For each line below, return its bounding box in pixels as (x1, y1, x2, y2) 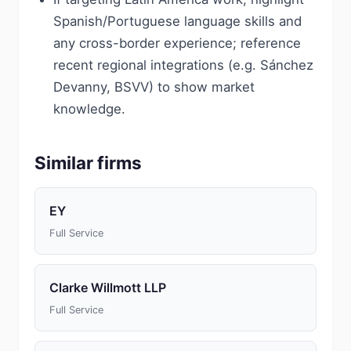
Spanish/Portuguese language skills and (53, 13, 302, 29)
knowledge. (53, 101, 125, 117)
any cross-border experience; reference (53, 35, 301, 51)
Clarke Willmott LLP (49, 280, 166, 295)
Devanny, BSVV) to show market (53, 79, 255, 95)
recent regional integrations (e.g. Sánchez (53, 57, 313, 73)
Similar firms (34, 152, 142, 173)
